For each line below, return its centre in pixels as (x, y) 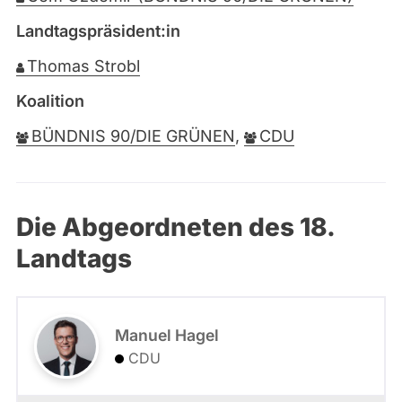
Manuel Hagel (167, 335)
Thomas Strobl (83, 66)
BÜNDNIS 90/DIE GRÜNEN (133, 136)
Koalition (50, 101)
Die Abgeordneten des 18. (175, 227)
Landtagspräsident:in (98, 31)
